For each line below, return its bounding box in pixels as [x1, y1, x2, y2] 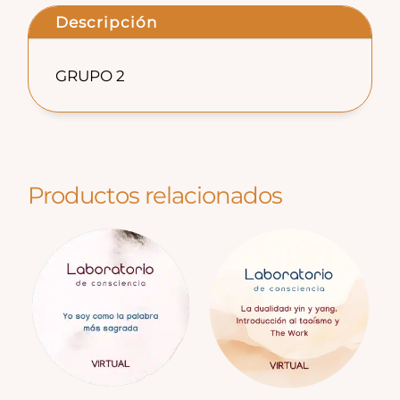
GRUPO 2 [55, 67, 126, 86]
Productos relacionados [28, 181, 283, 211]
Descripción [55, 13, 158, 32]
